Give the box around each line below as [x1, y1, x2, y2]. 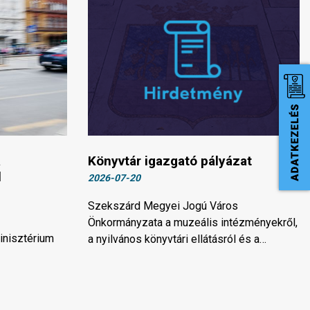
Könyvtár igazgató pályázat [88, 153, 252, 170]
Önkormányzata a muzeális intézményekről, [88, 216, 298, 230]
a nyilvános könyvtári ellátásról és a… [88, 232, 266, 246]
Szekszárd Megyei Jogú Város [88, 199, 238, 213]
